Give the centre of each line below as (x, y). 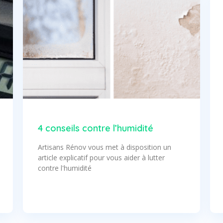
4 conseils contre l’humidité (95, 128)
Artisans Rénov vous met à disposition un (104, 147)
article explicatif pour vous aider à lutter (101, 157)
